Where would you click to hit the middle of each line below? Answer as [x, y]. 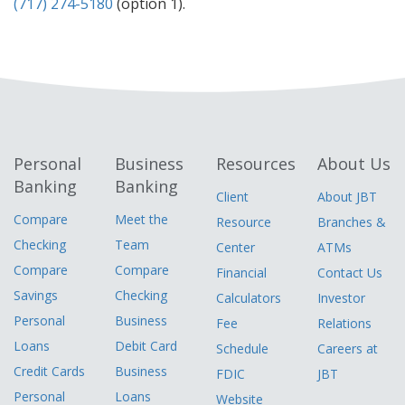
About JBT [347, 197]
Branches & [352, 222]
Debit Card [146, 346]
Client [232, 197]
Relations [344, 323]
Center [235, 247]
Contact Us [350, 273]
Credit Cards [49, 371]
